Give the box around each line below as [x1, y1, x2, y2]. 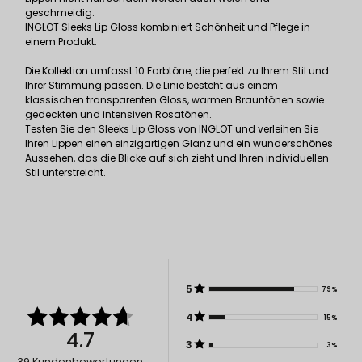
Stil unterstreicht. [25, 165, 106, 179]
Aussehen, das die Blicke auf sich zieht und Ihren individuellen [25, 150, 329, 165]
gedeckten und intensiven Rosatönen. [25, 107, 212, 121]
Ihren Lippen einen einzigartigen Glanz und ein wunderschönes [25, 136, 333, 150]
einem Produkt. [25, 34, 97, 48]
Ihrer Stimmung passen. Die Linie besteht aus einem [25, 78, 278, 92]
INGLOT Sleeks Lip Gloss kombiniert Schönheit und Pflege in [25, 19, 310, 34]
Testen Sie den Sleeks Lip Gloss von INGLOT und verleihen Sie [25, 121, 318, 136]
